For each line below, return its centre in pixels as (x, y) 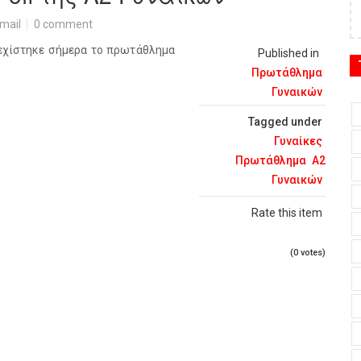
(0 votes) (308, 253)
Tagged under (285, 122)
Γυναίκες (298, 141)
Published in (288, 53)
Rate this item (287, 213)
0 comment (63, 24)
